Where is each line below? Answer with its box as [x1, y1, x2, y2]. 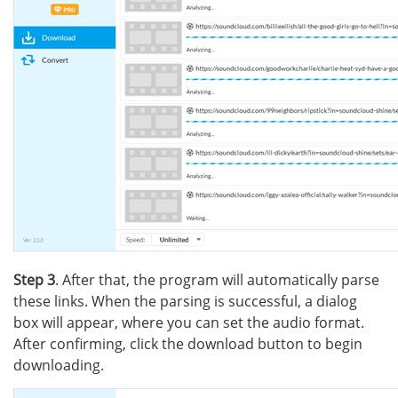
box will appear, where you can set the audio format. [13, 313, 364, 332]
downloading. [13, 355, 104, 375]
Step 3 [13, 270, 55, 290]
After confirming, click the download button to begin [13, 334, 362, 354]
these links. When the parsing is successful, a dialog [13, 291, 357, 311]
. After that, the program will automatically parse [55, 270, 379, 290]
